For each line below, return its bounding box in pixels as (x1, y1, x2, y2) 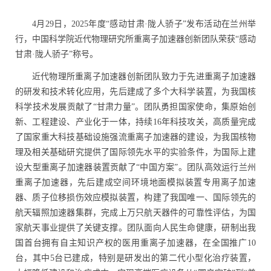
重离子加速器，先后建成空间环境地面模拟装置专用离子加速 (15, 177, 256, 187)
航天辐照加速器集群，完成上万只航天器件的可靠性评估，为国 (15, 207, 256, 217)
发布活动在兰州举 (186, 19, 256, 28)
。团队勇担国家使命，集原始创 (135, 102, 256, 111)
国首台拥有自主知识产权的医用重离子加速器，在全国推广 (15, 238, 247, 247)
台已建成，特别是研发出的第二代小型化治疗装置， (54, 253, 256, 263)
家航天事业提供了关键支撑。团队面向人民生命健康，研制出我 (15, 223, 256, 232)
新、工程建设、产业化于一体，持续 (15, 117, 153, 126)
